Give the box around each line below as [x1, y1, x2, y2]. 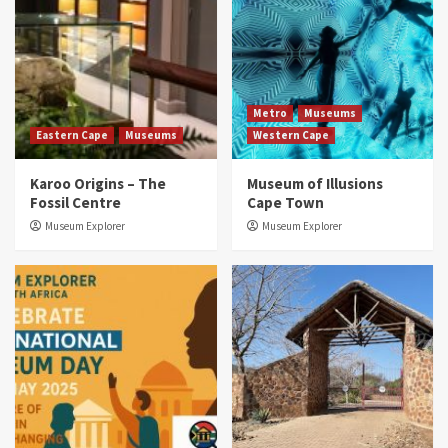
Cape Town [246, 193, 324, 213]
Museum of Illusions [246, 174, 383, 194]
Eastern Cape [36, 128, 108, 143]
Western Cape [252, 128, 329, 143]
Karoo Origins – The [30, 174, 166, 194]
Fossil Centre [30, 193, 121, 213]
